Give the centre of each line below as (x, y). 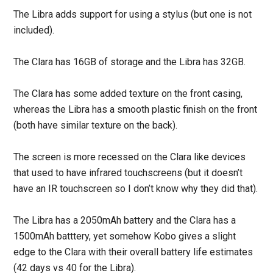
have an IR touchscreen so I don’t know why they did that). (136, 188)
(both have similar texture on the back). (96, 125)
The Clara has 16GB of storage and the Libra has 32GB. (130, 62)
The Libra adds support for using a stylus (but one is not (133, 14)
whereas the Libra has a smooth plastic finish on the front (136, 109)
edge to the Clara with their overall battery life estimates (133, 252)
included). (34, 30)
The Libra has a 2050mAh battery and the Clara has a (125, 220)
